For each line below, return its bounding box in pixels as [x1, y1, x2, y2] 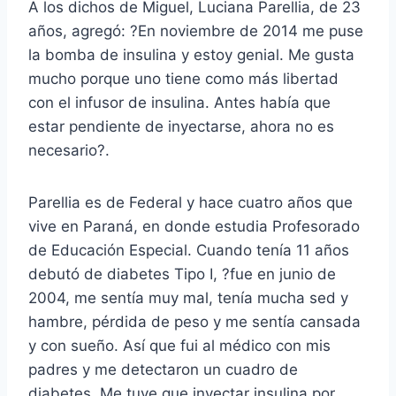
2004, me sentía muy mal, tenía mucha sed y [28, 288, 348, 307]
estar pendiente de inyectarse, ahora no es [28, 117, 334, 135]
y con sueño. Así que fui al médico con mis [28, 336, 331, 354]
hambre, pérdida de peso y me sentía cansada [28, 312, 361, 331]
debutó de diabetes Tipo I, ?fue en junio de [28, 264, 336, 283]
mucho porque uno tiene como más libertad [28, 69, 339, 88]
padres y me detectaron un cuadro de [28, 360, 298, 378]
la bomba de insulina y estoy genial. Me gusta [28, 45, 354, 64]
